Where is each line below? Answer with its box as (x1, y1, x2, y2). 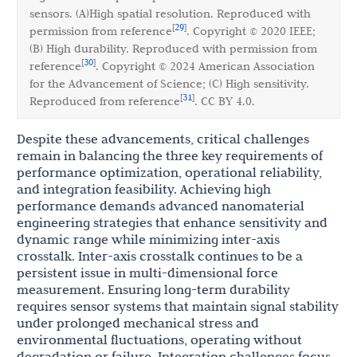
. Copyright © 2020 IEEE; (186, 24, 316, 39)
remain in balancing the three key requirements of (17, 147, 323, 164)
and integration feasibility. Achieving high (17, 181, 271, 198)
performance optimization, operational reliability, (17, 164, 322, 181)
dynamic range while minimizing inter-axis (17, 231, 280, 248)
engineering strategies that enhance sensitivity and (17, 214, 328, 231)
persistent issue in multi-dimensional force (17, 265, 278, 281)
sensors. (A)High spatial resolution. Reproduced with (29, 6, 311, 22)
